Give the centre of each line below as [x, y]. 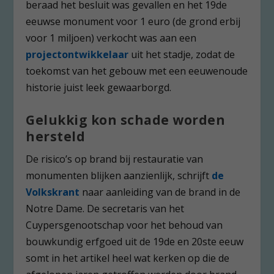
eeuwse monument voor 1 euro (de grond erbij [133, 22]
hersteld [56, 136]
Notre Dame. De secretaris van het [105, 208]
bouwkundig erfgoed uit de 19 [95, 241]
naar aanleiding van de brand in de [160, 192]
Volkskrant [53, 192]
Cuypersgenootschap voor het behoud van [124, 225]
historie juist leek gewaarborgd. [99, 88]
